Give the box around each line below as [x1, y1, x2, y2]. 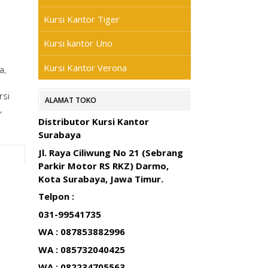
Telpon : [38, 190, 74, 202]
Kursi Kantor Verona [43, 61, 127, 74]
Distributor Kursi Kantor [38, 115, 149, 127]
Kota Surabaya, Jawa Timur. [38, 172, 163, 185]
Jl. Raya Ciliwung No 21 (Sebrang [38, 146, 183, 159]
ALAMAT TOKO [44, 95, 96, 105]
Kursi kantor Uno [43, 37, 112, 50]
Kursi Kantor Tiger [43, 13, 120, 25]
